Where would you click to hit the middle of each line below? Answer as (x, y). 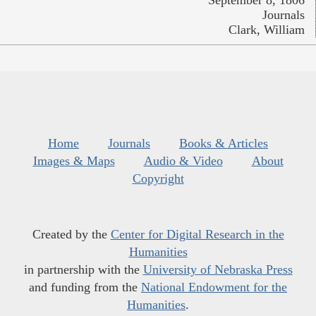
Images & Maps (74, 161)
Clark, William (267, 30)
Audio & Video (183, 161)
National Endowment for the (214, 287)
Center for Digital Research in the (197, 235)
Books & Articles (224, 144)
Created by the (71, 235)
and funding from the (85, 287)
